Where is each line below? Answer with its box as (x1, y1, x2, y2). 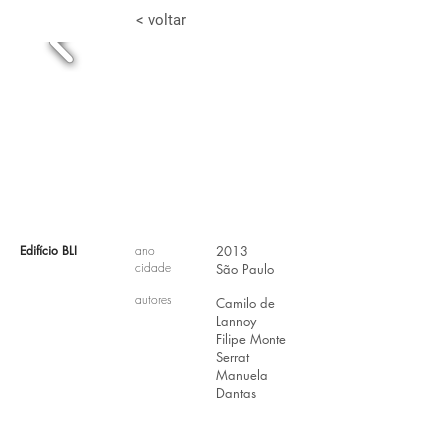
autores (135, 291, 172, 308)
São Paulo (216, 260, 274, 278)
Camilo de (216, 294, 275, 312)
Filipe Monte (216, 330, 286, 348)
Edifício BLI (20, 242, 77, 259)
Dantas (216, 384, 256, 402)
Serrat (216, 348, 249, 366)
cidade (135, 259, 171, 276)
